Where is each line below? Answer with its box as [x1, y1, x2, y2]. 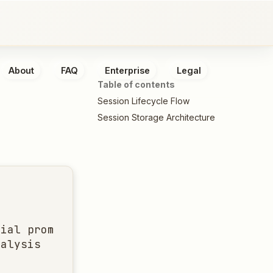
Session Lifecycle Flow [97, 95, 190, 106]
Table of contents [97, 79, 175, 90]
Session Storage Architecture [97, 112, 215, 122]
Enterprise [105, 65, 150, 76]
